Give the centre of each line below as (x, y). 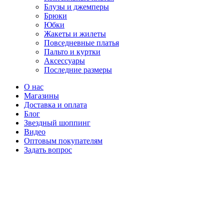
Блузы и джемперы (76, 6)
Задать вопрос (48, 149)
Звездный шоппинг (57, 122)
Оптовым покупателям (63, 140)
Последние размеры (78, 69)
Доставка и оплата (55, 104)
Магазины (41, 95)
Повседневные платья (81, 42)
